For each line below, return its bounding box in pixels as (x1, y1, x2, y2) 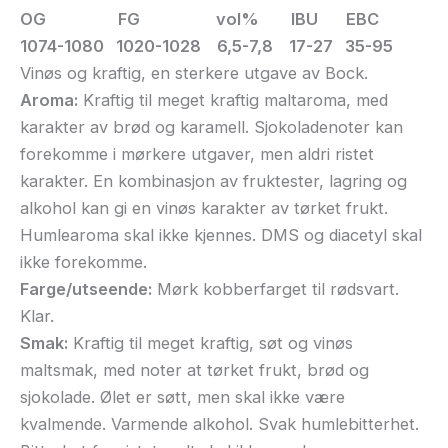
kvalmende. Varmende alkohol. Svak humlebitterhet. (20, 414, 419, 435)
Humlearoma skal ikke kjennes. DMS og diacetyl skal (20, 225, 422, 246)
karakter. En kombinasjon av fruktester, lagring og (20, 171, 407, 192)
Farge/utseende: (20, 279, 152, 300)
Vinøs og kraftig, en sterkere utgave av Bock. (20, 63, 368, 84)
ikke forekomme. (20, 252, 147, 273)
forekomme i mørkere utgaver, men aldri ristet (20, 144, 374, 165)
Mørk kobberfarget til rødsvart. (152, 279, 399, 300)
